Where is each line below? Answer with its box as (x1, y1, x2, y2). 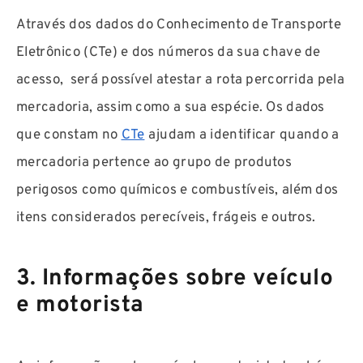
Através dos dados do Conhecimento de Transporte (16, 16, 342, 35)
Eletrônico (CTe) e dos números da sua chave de (16, 44, 321, 62)
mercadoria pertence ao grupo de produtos (16, 154, 292, 173)
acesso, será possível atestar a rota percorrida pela (16, 71, 344, 90)
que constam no (16, 126, 122, 145)
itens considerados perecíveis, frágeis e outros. (16, 209, 319, 228)
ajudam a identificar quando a (144, 126, 340, 145)
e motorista (16, 291, 144, 321)
